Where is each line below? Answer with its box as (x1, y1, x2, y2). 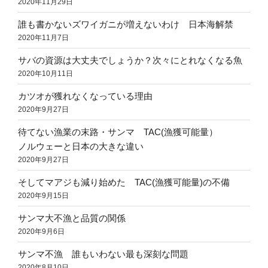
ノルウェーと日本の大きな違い (18, 141, 144, 151)
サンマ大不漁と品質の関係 (18, 212, 126, 223)
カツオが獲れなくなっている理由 (18, 90, 153, 101)
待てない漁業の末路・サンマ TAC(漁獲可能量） (18, 126, 245, 137)
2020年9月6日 (18, 227, 65, 236)
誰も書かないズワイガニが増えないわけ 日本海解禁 (18, 19, 233, 29)
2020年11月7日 (18, 33, 69, 42)
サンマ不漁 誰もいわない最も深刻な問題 (18, 248, 188, 259)
